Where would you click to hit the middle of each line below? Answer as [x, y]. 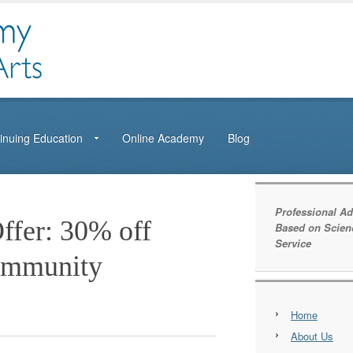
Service [293, 243]
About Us [312, 336]
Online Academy [163, 138]
